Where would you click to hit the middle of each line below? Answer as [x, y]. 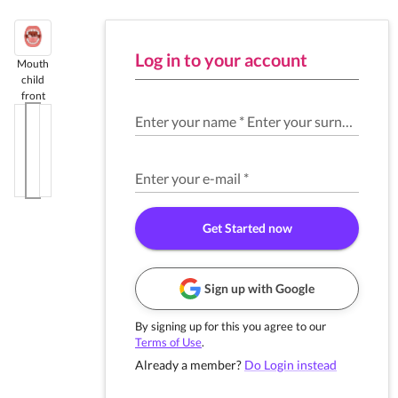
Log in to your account [221, 60]
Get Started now [247, 228]
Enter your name [186, 121]
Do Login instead [291, 365]
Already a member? [188, 365]
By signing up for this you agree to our [231, 326]
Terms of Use [168, 342]
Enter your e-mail [188, 178]
